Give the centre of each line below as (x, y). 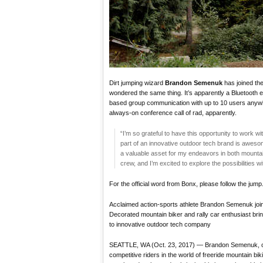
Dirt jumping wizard (137, 82)
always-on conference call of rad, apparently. (173, 112)
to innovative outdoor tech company (160, 224)
